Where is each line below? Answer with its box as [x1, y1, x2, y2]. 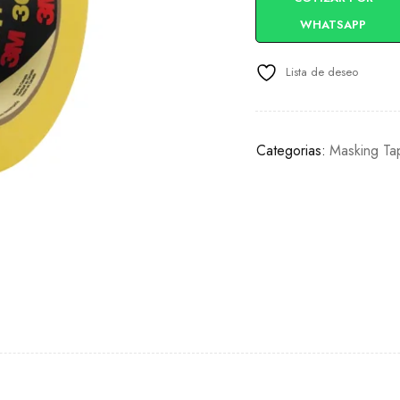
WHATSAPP [300, 16, 367, 33]
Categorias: [256, 140, 327, 161]
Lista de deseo [286, 63, 359, 80]
